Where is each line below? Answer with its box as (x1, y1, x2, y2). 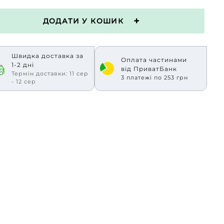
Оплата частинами (120, 56, 187, 63)
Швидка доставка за (11, 52, 84, 59)
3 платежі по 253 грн (120, 74, 188, 81)
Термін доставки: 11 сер (11, 70, 89, 77)
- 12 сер (11, 78, 36, 85)
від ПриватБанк (120, 65, 177, 72)
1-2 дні (11, 61, 34, 68)
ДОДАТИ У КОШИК (42, 16, 124, 25)
